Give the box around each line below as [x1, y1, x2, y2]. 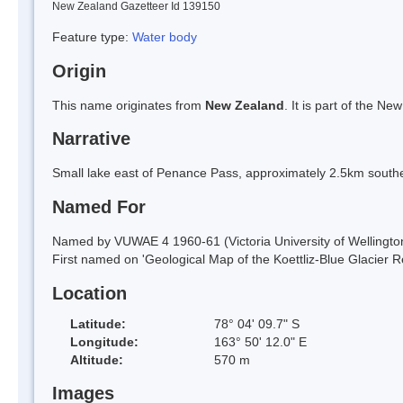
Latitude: [70, 316, 126, 331]
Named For [52, 197, 146, 218]
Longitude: [70, 334, 139, 349]
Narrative [52, 129, 130, 149]
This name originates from [52, 97, 205, 112]
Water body [132, 29, 197, 44]
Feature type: [52, 29, 132, 44]
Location [52, 282, 127, 303]
